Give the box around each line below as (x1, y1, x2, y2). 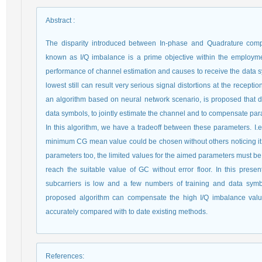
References (46, 252, 82, 260)
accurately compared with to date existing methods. (46, 208, 208, 216)
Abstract (46, 16, 71, 25)
